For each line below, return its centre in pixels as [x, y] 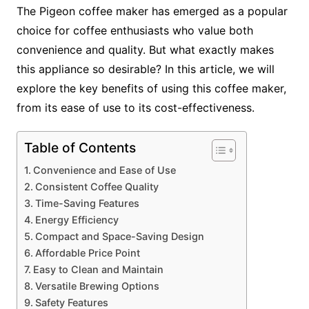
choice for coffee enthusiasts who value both [134, 31]
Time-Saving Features [87, 203]
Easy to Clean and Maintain [98, 270]
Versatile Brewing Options [97, 286]
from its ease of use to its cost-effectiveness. [135, 108]
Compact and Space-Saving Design [119, 237]
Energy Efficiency [77, 220]
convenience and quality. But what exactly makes [145, 50]
